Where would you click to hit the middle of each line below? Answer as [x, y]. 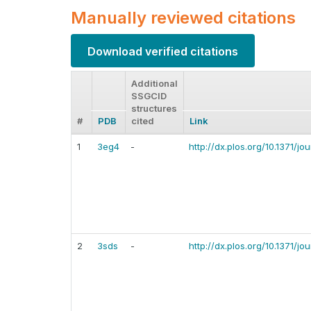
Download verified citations [163, 51]
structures [154, 109]
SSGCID [149, 96]
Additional [154, 84]
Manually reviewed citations [183, 18]
